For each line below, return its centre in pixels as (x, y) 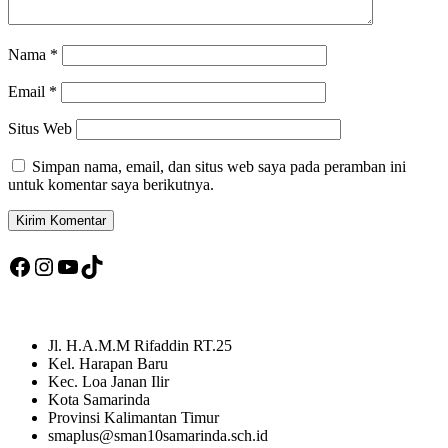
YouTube (99, 265)
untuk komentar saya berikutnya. (111, 184)
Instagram (79, 265)
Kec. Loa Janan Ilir (108, 381)
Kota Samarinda (99, 399)
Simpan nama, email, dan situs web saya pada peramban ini (219, 166)
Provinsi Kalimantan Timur (133, 417)
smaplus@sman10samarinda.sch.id (158, 435)
